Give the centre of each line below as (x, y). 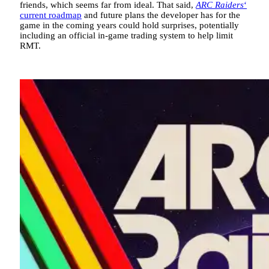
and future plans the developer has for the (161, 15)
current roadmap (51, 15)
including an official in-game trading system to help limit (126, 36)
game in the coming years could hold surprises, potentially (129, 26)
